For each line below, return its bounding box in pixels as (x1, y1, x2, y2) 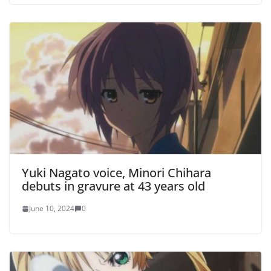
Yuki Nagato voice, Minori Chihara (22, 165, 211, 181)
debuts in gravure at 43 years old (22, 178, 205, 195)
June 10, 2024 (29, 203, 74, 214)
